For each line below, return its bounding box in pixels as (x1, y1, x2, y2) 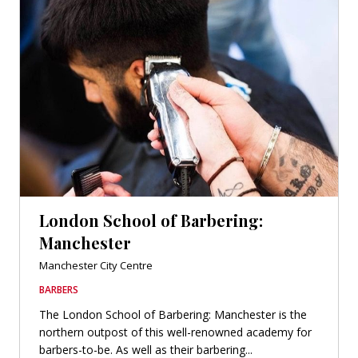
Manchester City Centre (39, 258, 153, 273)
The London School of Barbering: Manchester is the (39, 307, 307, 323)
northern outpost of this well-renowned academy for (39, 324, 312, 340)
